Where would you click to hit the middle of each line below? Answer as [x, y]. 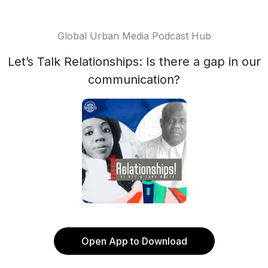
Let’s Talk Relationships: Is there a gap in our [134, 62]
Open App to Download [134, 241]
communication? [134, 80]
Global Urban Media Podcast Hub [134, 36]
